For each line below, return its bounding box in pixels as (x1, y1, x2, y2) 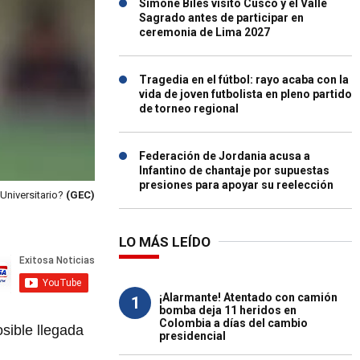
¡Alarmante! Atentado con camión (159, 291, 337, 304)
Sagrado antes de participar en (139, 11, 304, 24)
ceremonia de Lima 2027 (139, 26, 270, 39)
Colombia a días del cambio (159, 317, 308, 329)
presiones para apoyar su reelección (139, 178, 333, 191)
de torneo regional (139, 102, 239, 115)
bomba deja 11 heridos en (159, 304, 297, 317)
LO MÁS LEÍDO (119, 234, 211, 250)
